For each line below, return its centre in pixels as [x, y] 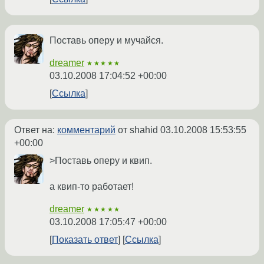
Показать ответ [85, 240]
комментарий [86, 130]
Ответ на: [36, 130]
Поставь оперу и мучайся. [106, 41]
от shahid [138, 130]
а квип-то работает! [92, 187]
